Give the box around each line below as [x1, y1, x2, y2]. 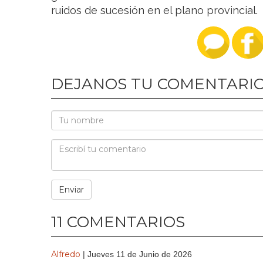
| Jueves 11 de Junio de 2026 [83, 249, 192, 259]
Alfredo [51, 248, 80, 259]
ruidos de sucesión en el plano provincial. [51, 4, 258, 16]
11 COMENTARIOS [51, 212, 185, 231]
